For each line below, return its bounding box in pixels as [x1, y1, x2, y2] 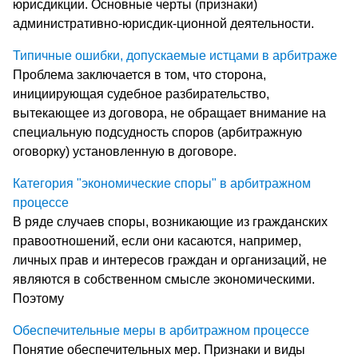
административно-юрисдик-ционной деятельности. [13, 16, 314, 30]
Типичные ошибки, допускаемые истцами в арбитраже [13, 48, 337, 62]
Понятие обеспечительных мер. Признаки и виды [13, 342, 305, 356]
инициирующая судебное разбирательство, [13, 86, 269, 101]
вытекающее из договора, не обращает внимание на [13, 105, 326, 120]
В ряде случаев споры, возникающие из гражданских [13, 214, 328, 229]
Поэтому [13, 291, 64, 305]
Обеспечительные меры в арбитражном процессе [13, 323, 309, 337]
